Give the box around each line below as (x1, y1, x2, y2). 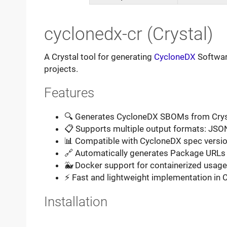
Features (44, 85, 94, 101)
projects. (44, 63, 78, 74)
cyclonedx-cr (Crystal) (44, 24, 213, 45)
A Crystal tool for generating (44, 51, 154, 62)
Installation (44, 194, 107, 209)
